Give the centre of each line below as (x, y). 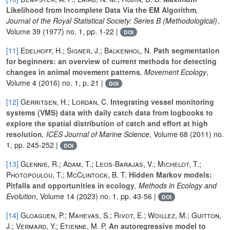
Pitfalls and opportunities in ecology (70, 185)
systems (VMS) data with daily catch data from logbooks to (110, 112)
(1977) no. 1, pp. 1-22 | (80, 31)
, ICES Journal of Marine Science (96, 134)
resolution (24, 134)
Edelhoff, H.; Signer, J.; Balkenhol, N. (86, 50)
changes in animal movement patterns (73, 72)
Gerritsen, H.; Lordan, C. (64, 101)
